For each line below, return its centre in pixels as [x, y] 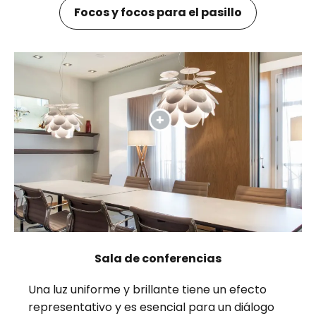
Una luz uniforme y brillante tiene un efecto [148, 290]
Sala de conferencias [158, 259]
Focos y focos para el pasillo [158, 13]
